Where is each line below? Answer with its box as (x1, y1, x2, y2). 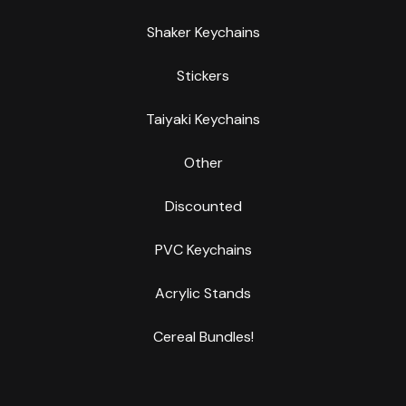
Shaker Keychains (146, 23, 260, 43)
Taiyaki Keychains (146, 110, 260, 130)
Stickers (177, 66, 229, 86)
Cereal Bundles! (152, 327, 254, 347)
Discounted (164, 197, 242, 217)
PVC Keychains (154, 240, 252, 260)
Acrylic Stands (155, 284, 251, 304)
